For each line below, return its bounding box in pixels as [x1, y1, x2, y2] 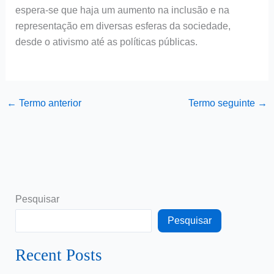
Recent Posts [15, 246, 102, 265]
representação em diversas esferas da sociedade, [15, 21, 231, 32]
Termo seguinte [188, 97, 258, 108]
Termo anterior [16, 97, 81, 108]
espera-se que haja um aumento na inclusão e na [15, 5, 229, 16]
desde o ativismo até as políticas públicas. [15, 37, 198, 48]
